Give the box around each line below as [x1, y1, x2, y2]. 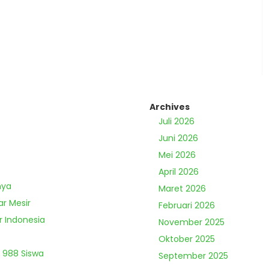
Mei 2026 [159, 148, 196, 161]
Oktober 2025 [159, 232, 215, 245]
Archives [150, 100, 190, 113]
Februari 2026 [159, 199, 215, 211]
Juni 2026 [159, 131, 198, 144]
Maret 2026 [159, 182, 206, 195]
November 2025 [159, 216, 225, 228]
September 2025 [159, 249, 228, 262]
